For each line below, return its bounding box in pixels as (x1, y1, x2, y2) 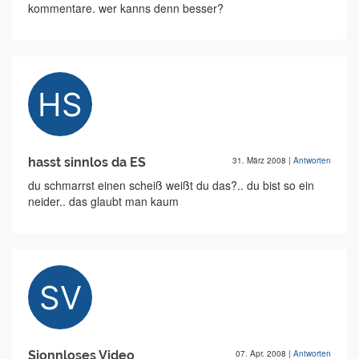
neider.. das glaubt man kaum (28, 193, 179, 210)
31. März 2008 (232, 155, 288, 167)
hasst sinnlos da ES (28, 155, 146, 171)
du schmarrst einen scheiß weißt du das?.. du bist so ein (28, 177, 314, 194)
